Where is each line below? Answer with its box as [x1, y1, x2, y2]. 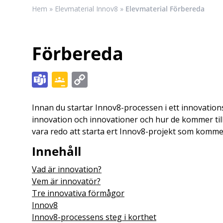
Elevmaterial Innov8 [55, 4, 118, 13]
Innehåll [32, 143, 81, 159]
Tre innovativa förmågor [32, 188, 124, 199]
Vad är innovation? [32, 164, 102, 175]
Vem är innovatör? [32, 176, 101, 187]
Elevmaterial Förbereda [125, 4, 205, 13]
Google [68, 69, 120, 90]
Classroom [68, 85, 145, 106]
